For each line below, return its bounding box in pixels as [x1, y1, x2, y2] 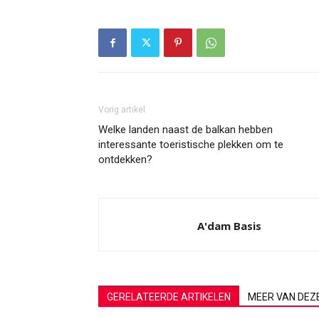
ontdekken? [98, 153, 152, 166]
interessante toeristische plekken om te [98, 138, 283, 151]
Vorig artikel [98, 105, 145, 115]
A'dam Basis [197, 219, 261, 233]
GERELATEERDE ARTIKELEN [107, 291, 231, 303]
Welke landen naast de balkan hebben [98, 123, 273, 136]
